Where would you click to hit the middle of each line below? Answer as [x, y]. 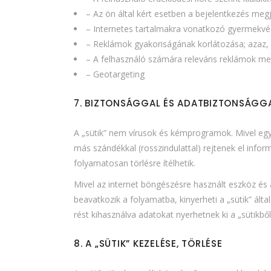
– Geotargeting [115, 74]
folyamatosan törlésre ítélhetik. [135, 163]
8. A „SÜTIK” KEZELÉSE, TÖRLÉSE [148, 243]
